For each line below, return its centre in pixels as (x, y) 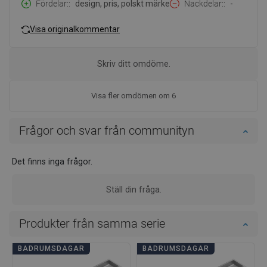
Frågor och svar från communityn (107, 131)
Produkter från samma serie (92, 224)
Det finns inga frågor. (52, 162)
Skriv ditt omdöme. (133, 64)
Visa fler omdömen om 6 (133, 96)
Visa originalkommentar (75, 29)
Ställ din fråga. (133, 190)
